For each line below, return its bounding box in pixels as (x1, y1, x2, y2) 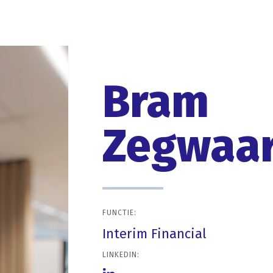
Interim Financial (102, 225, 207, 242)
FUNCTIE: (102, 208, 136, 217)
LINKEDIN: (102, 250, 140, 259)
